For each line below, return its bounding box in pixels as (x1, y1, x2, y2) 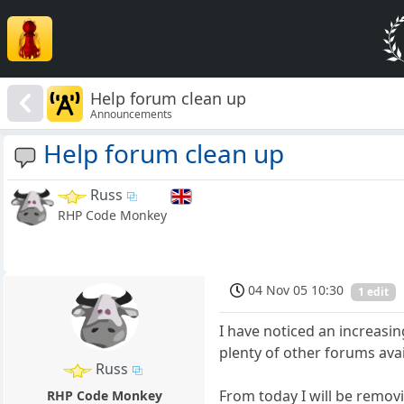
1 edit (358, 284, 390, 299)
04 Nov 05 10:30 (248, 281, 344, 299)
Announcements (90, 106, 173, 122)
